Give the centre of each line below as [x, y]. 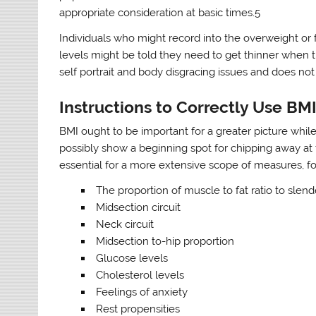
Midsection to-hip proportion [165, 241]
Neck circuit [124, 224]
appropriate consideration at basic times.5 [160, 13]
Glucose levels [132, 258]
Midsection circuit [138, 207]
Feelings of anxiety [141, 292]
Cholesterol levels [140, 275]
